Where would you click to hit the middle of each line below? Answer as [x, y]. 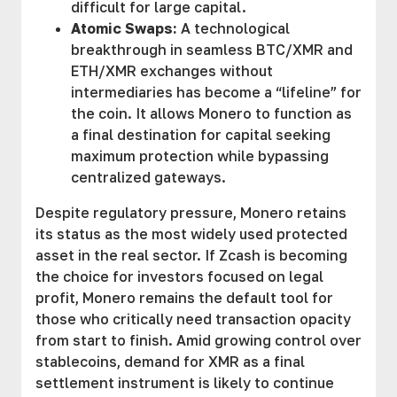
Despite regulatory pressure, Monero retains [191, 213]
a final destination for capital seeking [201, 135]
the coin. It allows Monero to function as [211, 113]
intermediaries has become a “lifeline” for [216, 92]
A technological [234, 28]
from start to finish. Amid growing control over [198, 340]
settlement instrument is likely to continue [185, 383]
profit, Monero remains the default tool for [184, 298]
